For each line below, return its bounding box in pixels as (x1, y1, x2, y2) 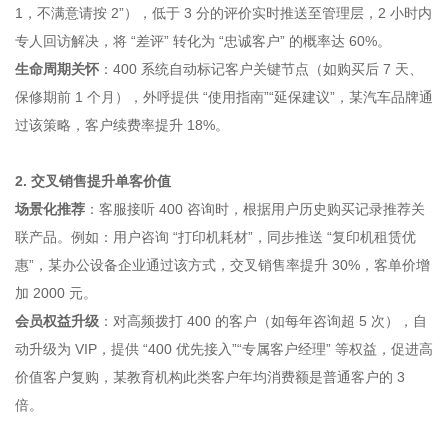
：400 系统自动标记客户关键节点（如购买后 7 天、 (99, 61, 423, 77)
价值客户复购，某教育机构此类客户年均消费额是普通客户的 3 (15, 369, 405, 385)
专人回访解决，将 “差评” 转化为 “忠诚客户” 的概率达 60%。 (15, 33, 391, 49)
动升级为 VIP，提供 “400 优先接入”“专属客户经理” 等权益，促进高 (15, 341, 433, 357)
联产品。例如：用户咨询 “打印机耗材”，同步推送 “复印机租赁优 (15, 229, 416, 245)
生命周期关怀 (15, 61, 99, 77)
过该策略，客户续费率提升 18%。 (15, 117, 229, 133)
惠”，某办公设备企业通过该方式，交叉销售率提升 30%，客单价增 (15, 257, 430, 273)
